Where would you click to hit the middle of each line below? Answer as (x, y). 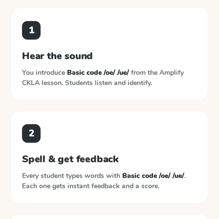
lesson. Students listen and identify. (97, 83)
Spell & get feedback (70, 159)
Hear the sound (58, 56)
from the (144, 73)
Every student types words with (72, 176)
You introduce (44, 73)
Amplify (172, 73)
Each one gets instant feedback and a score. (91, 186)
